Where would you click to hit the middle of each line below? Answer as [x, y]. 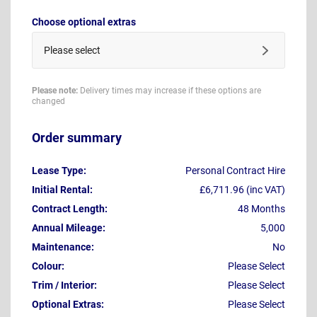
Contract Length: [70, 209]
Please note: [55, 90]
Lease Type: [59, 171]
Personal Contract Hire [235, 171]
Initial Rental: [62, 190]
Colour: [48, 266]
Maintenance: [63, 247]
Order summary [77, 138]
